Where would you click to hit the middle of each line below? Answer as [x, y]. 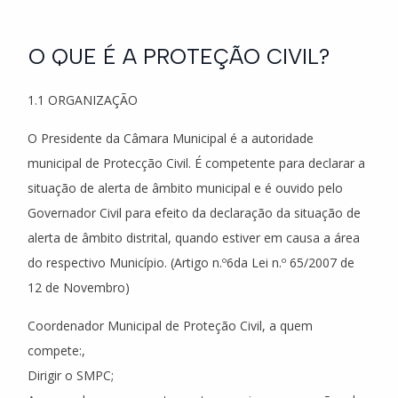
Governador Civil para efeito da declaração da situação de [194, 213]
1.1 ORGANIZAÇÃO [83, 100]
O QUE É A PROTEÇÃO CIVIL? [179, 56]
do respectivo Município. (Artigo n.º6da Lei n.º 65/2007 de [191, 263]
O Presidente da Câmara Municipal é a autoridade [171, 138]
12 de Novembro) [79, 287]
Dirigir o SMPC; [71, 375]
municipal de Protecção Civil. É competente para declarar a [196, 163]
